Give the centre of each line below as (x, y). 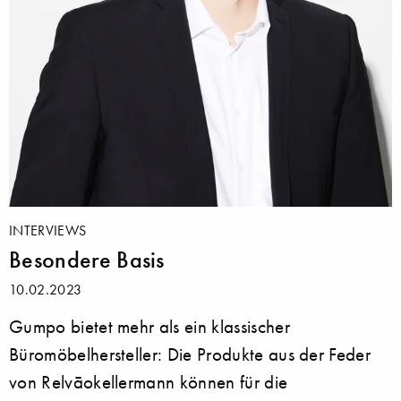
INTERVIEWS (48, 230)
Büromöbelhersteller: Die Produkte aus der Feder (190, 354)
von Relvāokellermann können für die (149, 381)
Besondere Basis (87, 259)
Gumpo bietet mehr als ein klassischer (149, 326)
